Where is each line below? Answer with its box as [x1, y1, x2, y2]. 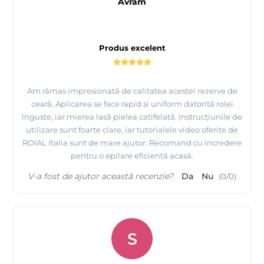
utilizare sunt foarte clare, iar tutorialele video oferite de [26, 124, 238, 134]
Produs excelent [98, 42, 166, 52]
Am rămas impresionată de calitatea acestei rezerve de [27, 85, 237, 95]
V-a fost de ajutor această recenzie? [28, 170, 173, 181]
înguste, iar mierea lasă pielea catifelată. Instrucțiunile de [22, 111, 242, 121]
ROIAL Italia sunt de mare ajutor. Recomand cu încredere [22, 137, 242, 147]
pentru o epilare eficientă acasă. [71, 150, 193, 160]
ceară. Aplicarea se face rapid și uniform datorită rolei [31, 98, 233, 108]
